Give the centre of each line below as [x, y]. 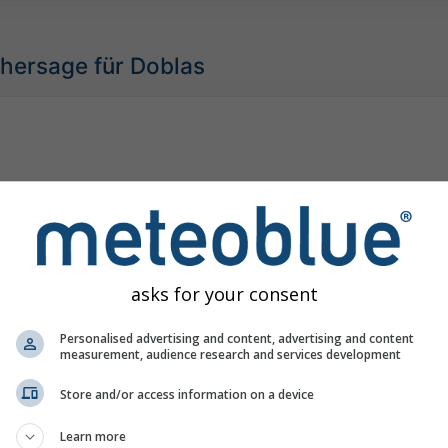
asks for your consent [224, 293]
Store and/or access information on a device [187, 394]
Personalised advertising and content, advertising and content [237, 338]
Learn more [93, 436]
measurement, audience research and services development [230, 354]
